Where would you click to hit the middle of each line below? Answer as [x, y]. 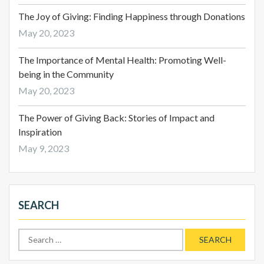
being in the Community [66, 74]
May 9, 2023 [44, 148]
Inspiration [40, 131]
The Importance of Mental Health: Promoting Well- [122, 60]
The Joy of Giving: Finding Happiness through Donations [132, 16]
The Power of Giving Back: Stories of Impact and [116, 117]
